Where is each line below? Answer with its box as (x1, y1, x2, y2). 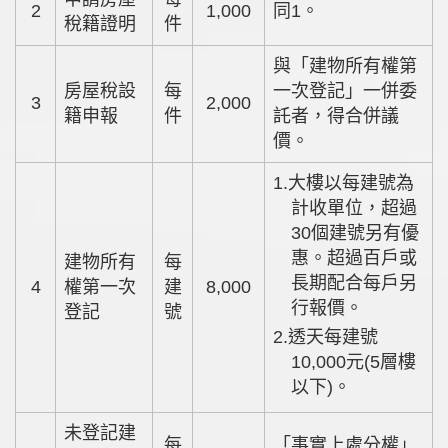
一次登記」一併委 (273, 80, 417, 101)
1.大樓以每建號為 (273, 172, 289, 193)
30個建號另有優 (291, 222, 420, 243)
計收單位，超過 (291, 197, 418, 218)
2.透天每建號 (273, 326, 289, 347)
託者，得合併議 (273, 105, 399, 126)
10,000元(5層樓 (291, 351, 417, 372)
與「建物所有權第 (273, 55, 417, 76)
